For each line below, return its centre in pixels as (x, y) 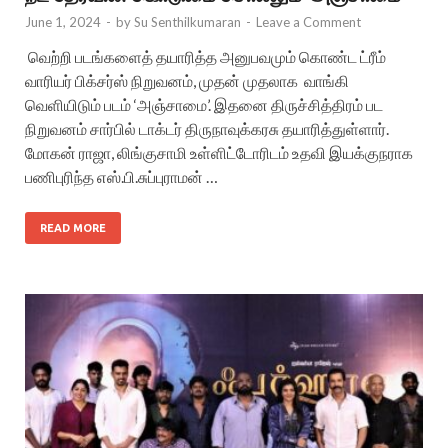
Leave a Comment (308, 22)
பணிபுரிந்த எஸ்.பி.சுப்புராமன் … (121, 177)
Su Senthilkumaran (187, 22)
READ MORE (73, 228)
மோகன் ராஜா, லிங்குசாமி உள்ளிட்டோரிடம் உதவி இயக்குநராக (219, 153)
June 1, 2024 (63, 22)
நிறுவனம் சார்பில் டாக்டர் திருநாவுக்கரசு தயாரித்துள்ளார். (207, 129)
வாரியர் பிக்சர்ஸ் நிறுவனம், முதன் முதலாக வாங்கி (187, 81)
